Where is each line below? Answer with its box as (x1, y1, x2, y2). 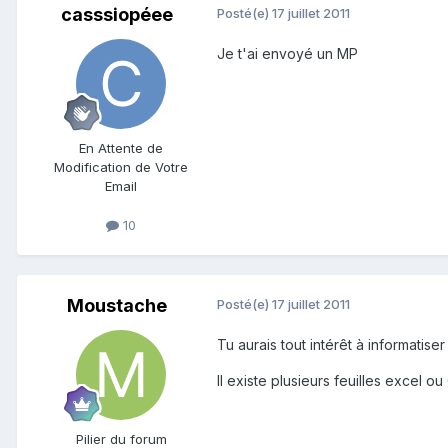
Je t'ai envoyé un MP (217, 44, 358, 62)
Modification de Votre (54, 158, 188, 175)
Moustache (67, 295, 167, 317)
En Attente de (79, 139, 163, 156)
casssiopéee (61, 3, 173, 25)
